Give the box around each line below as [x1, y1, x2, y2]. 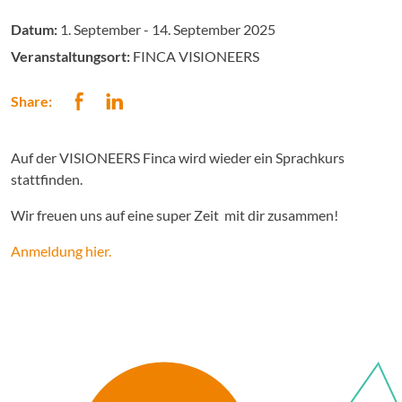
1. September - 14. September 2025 [57, 21, 275, 38]
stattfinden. [11, 170, 83, 188]
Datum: [11, 21, 57, 38]
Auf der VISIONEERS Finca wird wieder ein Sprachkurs [11, 149, 345, 166]
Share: [11, 92, 52, 109]
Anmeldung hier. [11, 242, 111, 259]
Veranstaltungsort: [11, 48, 130, 65]
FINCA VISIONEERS [130, 48, 259, 65]
